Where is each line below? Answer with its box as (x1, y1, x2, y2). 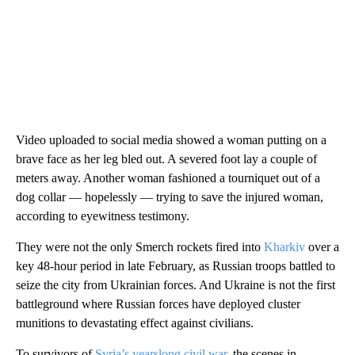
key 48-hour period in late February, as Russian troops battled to (16, 259, 335, 273)
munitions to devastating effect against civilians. (16, 316, 254, 330)
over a (305, 240, 339, 254)
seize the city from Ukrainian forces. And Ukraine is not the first (16, 278, 335, 292)
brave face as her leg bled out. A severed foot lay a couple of (16, 152, 317, 166)
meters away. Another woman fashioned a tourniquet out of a (16, 171, 320, 185)
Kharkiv (264, 240, 305, 254)
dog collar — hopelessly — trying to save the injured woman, (16, 190, 323, 204)
